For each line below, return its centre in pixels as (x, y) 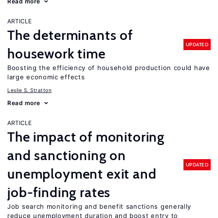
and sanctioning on (67, 155)
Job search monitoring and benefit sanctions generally (100, 206)
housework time (56, 54)
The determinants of (70, 35)
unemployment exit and (82, 174)
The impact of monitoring (86, 137)
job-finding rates (59, 192)
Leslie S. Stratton (29, 90)
